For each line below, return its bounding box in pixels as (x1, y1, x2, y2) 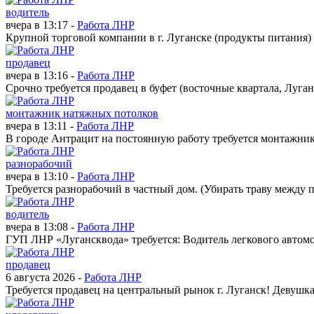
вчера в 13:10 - (6, 170, 77, 182)
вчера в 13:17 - (6, 18, 77, 31)
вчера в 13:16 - (6, 69, 77, 81)
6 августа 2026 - (6, 271, 84, 283)
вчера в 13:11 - (6, 119, 76, 132)
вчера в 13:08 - (6, 220, 77, 233)
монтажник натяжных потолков (6, 107, 158, 119)
